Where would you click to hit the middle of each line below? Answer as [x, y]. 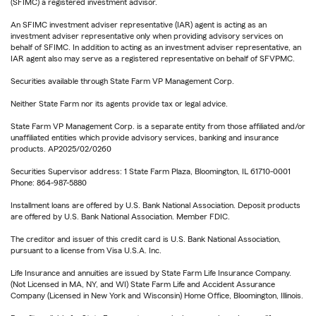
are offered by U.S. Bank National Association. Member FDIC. [120, 216]
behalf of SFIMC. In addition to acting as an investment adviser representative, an [156, 47]
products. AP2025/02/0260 [61, 148]
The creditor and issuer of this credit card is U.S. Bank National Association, [146, 239]
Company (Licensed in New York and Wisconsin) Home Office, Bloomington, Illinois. [157, 295]
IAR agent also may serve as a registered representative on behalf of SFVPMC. [153, 58]
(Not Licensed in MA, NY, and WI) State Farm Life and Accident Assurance [143, 284]
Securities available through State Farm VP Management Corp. [122, 81]
